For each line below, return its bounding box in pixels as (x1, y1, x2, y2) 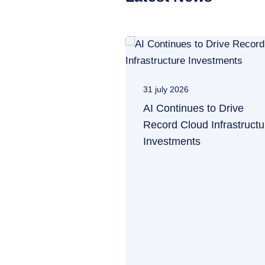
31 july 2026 (143, 85, 189, 94)
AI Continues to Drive (143, 102, 244, 114)
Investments (143, 135, 201, 147)
